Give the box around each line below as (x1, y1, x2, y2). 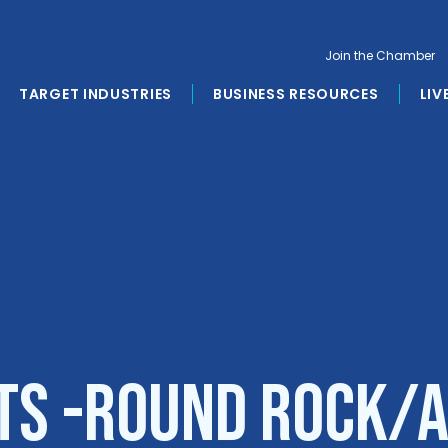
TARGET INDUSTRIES (19, 84, 172, 104)
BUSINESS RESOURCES (212, 84, 379, 104)
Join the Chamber (325, 47, 435, 64)
